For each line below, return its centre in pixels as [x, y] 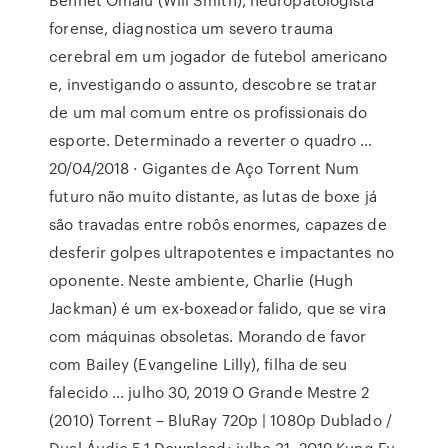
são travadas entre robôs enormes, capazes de [218, 224]
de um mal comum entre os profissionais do [208, 112]
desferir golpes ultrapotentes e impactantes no [221, 252]
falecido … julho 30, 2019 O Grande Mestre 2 [209, 392]
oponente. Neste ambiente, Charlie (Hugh [201, 280]
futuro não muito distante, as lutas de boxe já [213, 196]
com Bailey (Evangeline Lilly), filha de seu [198, 364]
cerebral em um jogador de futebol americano [218, 56]
